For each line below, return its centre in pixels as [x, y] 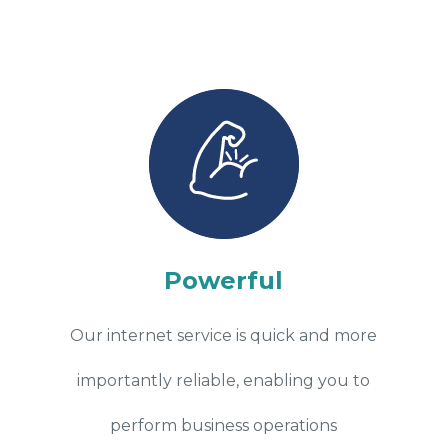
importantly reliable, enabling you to [224, 380]
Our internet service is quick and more [224, 335]
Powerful [224, 280]
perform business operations [224, 425]
